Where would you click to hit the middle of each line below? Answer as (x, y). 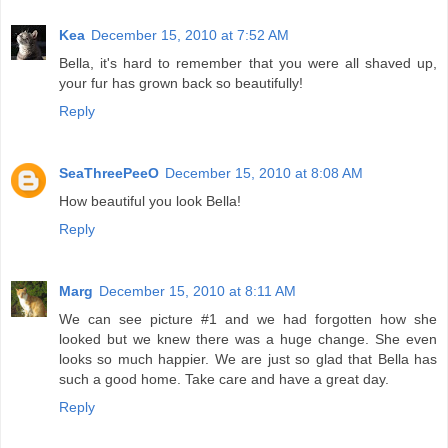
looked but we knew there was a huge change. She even (248, 339)
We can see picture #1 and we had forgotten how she (248, 319)
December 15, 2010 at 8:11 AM (197, 291)
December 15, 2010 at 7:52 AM (190, 35)
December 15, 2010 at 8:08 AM (264, 173)
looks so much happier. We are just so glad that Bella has (248, 359)
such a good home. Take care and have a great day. (224, 379)
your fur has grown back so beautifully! (181, 83)
